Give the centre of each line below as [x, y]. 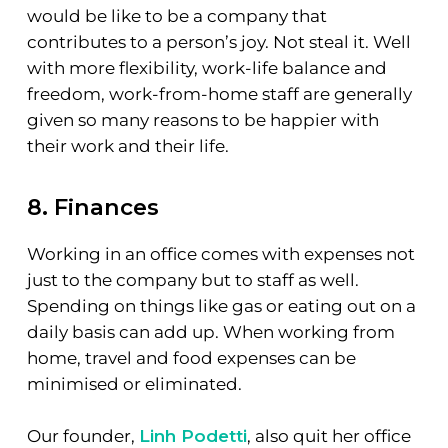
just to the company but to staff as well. [192, 280]
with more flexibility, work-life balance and [206, 67]
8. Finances [92, 207]
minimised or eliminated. [134, 384]
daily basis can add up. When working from [210, 332]
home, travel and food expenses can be [191, 358]
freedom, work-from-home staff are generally [219, 93]
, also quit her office [328, 435]
